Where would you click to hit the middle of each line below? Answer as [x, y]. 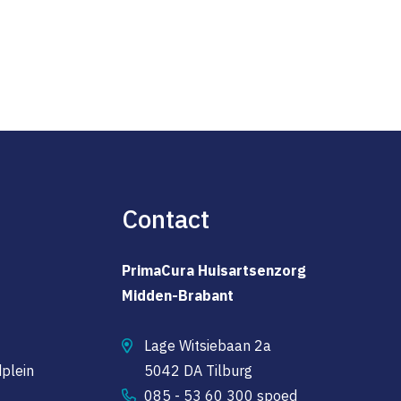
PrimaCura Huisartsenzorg [213, 271]
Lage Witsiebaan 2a [207, 346]
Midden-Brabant [177, 296]
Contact [165, 219]
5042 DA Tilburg [198, 371]
